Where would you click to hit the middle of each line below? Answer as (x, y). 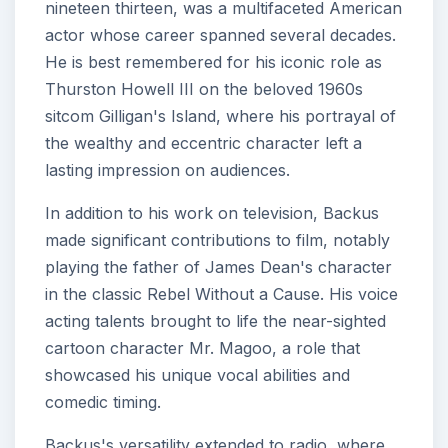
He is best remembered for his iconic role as (213, 62)
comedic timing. (103, 402)
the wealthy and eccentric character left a (203, 143)
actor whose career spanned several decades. (220, 35)
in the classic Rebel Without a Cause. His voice (221, 294)
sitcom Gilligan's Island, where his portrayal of (220, 116)
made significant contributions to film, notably (217, 240)
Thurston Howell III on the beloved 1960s (204, 89)
